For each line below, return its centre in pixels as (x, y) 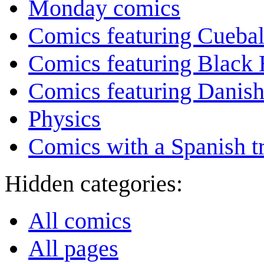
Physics (65, 119)
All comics (80, 221)
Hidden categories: (94, 184)
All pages (73, 249)
